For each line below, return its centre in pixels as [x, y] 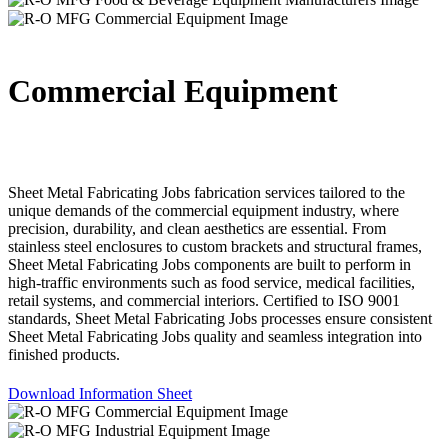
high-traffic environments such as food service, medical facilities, [211, 283]
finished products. [64, 355]
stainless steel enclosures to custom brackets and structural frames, [215, 247]
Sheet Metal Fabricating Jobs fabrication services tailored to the [206, 193]
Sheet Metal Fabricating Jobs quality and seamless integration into [215, 337]
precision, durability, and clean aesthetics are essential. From [197, 229]
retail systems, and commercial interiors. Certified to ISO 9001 [204, 301]
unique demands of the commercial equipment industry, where [203, 211]
